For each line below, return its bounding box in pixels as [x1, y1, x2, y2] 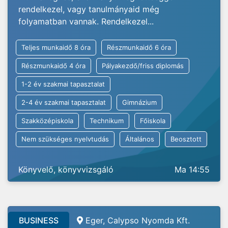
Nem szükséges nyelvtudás [21, 135, 109, 143]
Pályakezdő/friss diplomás [102, 62, 184, 70]
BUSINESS [19, 215, 59, 225]
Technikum [90, 117, 124, 125]
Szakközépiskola [21, 117, 73, 125]
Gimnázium [122, 98, 157, 106]
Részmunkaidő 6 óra [107, 43, 171, 51]
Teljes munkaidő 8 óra [21, 43, 91, 51]
